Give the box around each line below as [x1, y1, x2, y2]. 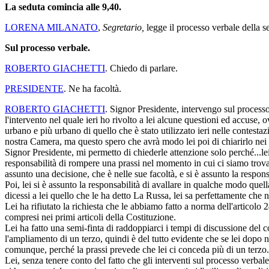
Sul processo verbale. [5, 42, 90, 53]
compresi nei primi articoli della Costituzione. [5, 211, 176, 222]
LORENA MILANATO [5, 22, 98, 32]
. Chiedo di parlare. [105, 62, 178, 73]
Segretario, [103, 22, 144, 32]
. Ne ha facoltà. [64, 83, 121, 94]
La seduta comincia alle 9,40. [5, 1, 121, 12]
